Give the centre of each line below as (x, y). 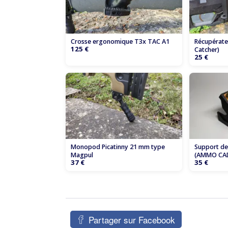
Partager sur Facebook (132, 219)
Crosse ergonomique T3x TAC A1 (120, 42)
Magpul (82, 155)
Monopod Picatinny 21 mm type (118, 147)
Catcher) (207, 50)
